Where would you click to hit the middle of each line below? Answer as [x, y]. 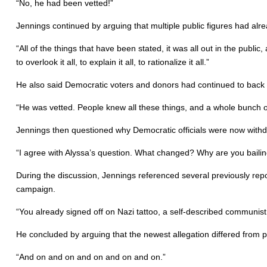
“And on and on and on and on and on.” [91, 257]
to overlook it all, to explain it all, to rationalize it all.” [112, 62]
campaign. [35, 189]
